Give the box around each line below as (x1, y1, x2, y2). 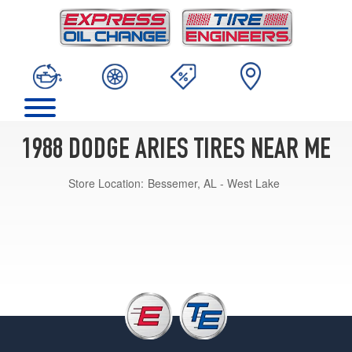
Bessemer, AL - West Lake (148, 174, 280, 191)
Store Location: (68, 174, 144, 191)
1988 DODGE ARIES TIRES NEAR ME (21, 137, 331, 166)
